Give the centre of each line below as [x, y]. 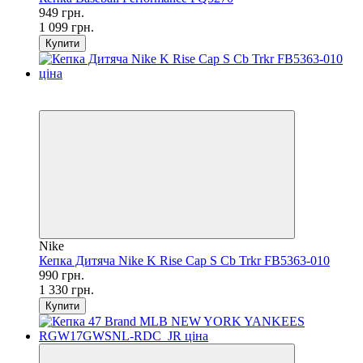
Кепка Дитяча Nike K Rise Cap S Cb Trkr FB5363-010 [184, 260]
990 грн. [62, 275]
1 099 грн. [66, 27]
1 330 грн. [66, 289]
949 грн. [62, 12]
